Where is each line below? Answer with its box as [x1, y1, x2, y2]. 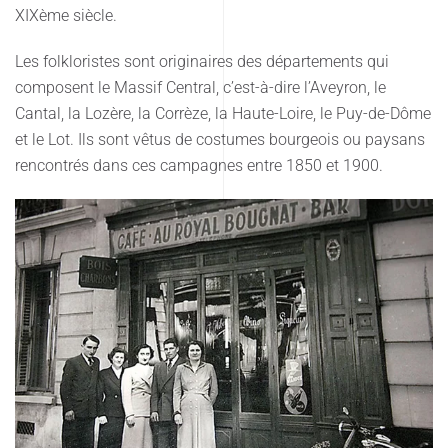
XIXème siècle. [15, 5, 117, 25]
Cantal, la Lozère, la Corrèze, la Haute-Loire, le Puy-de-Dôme [15, 103, 431, 123]
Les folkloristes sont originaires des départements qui [15, 51, 389, 71]
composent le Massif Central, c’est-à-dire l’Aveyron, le [15, 77, 386, 97]
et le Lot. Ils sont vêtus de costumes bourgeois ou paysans [15, 129, 425, 149]
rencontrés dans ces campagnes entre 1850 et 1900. [15, 155, 383, 175]
